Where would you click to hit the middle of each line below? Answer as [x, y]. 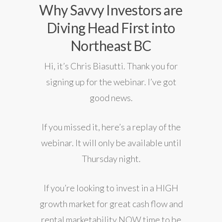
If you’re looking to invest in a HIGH [111, 188]
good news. [111, 98]
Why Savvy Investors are [111, 10]
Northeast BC [111, 46]
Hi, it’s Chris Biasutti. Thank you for [111, 66]
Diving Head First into [111, 28]
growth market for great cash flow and [111, 204]
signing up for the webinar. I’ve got [111, 82]
